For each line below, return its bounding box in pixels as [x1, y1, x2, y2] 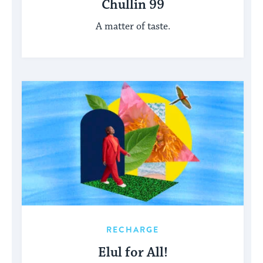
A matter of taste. [95, 19, 170, 33]
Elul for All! [97, 244, 168, 262]
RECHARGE [106, 224, 160, 236]
